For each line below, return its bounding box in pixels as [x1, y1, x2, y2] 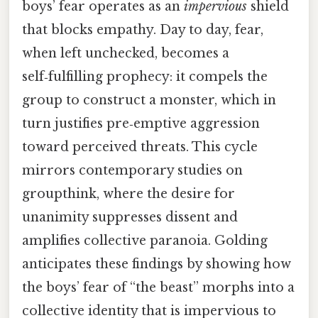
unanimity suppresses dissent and [22, 209, 238, 225]
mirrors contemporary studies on [22, 162, 243, 178]
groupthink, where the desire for [22, 185, 235, 202]
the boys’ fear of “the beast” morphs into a [22, 279, 295, 295]
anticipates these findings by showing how [22, 256, 291, 272]
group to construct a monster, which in [22, 92, 276, 108]
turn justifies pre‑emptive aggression [22, 115, 260, 131]
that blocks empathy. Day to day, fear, [22, 21, 263, 38]
